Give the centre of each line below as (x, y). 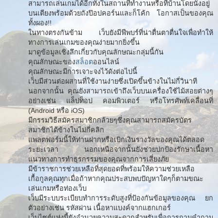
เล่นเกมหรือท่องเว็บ (57, 188)
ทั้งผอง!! (40, 23)
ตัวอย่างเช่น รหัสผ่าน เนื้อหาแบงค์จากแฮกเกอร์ (100, 208)
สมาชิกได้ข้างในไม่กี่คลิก (66, 130)
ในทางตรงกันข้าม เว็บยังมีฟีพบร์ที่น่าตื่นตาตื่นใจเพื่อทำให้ (121, 32)
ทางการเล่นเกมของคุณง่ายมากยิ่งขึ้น (84, 42)
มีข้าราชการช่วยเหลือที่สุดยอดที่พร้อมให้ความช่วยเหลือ (111, 169)
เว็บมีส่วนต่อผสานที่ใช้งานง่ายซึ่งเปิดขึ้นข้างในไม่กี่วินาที (113, 81)
